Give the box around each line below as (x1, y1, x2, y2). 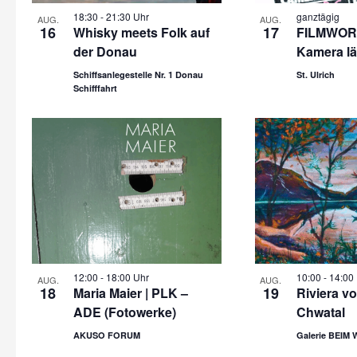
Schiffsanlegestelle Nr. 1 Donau (73, 69, 203, 80)
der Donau (73, 42, 137, 61)
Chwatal (296, 303, 345, 321)
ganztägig (296, 10, 339, 23)
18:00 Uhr (106, 270, 149, 284)
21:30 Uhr (106, 10, 149, 23)
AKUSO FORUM (73, 329, 140, 341)
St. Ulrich (296, 69, 335, 80)
